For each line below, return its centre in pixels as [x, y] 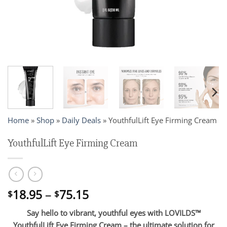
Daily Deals [81, 120]
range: [105, 206]
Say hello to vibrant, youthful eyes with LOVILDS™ [113, 213]
